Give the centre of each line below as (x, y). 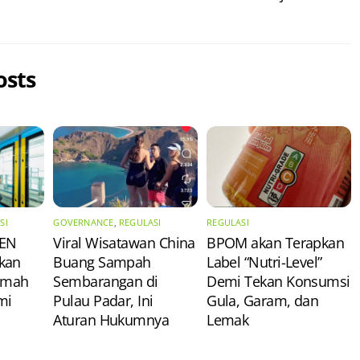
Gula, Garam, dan (263, 301)
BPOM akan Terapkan (276, 243)
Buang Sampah (102, 262)
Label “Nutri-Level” (264, 262)
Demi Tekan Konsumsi (278, 282)
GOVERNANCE (84, 222)
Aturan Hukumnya (111, 320)
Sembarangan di (106, 282)
